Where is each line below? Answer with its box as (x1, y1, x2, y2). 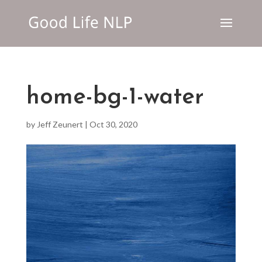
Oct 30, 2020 (89, 119, 137, 129)
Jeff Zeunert (36, 119, 83, 129)
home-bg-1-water (26, 78, 204, 113)
